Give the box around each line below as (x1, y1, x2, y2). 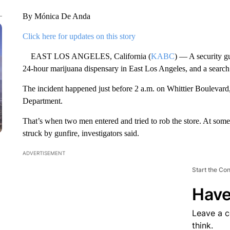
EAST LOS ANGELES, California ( (22, 52, 151, 61)
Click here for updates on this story (22, 32, 136, 41)
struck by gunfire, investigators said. (22, 129, 139, 138)
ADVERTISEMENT (22, 150, 65, 156)
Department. (22, 97, 63, 105)
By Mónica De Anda (22, 12, 90, 21)
